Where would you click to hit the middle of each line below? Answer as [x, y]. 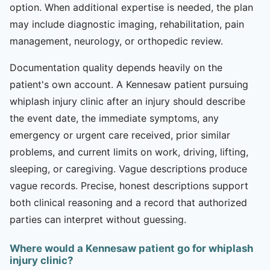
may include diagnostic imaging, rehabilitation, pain [127, 24]
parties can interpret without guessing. [98, 219]
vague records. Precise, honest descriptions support [129, 185]
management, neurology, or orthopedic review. [116, 41]
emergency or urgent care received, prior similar [120, 135]
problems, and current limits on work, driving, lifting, [129, 152]
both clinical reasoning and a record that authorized [128, 202]
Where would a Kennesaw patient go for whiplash [131, 248]
